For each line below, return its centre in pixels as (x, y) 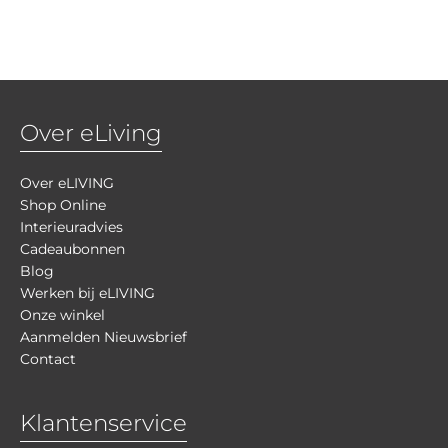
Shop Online (63, 205)
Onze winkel (62, 315)
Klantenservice (103, 423)
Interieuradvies (71, 227)
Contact (48, 359)
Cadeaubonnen (72, 249)
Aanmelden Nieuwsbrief (103, 337)
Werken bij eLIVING (87, 293)
